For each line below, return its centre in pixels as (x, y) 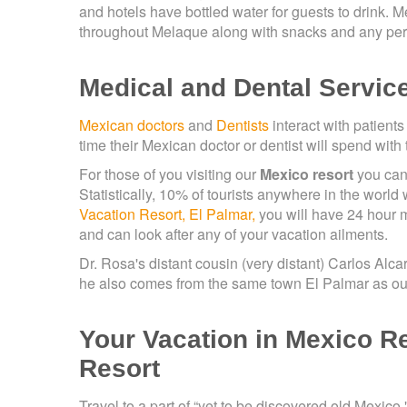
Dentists (243, 125)
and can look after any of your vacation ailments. (233, 234)
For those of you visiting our (169, 174)
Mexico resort (307, 174)
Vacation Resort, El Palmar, (167, 214)
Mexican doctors (132, 125)
